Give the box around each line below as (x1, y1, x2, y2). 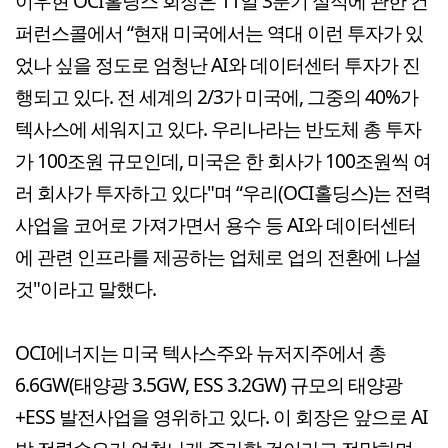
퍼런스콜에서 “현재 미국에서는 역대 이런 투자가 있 (15, 18, 423, 46)
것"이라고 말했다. (15, 274, 156, 302)
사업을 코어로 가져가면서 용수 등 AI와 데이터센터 (15, 210, 416, 238)
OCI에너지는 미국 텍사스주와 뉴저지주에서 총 (15, 338, 386, 366)
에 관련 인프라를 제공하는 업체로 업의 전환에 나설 (15, 242, 421, 270)
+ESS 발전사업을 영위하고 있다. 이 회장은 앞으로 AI (15, 402, 428, 430)
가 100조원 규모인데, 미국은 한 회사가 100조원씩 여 (15, 146, 431, 174)
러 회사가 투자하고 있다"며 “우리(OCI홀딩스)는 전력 (15, 178, 431, 206)
